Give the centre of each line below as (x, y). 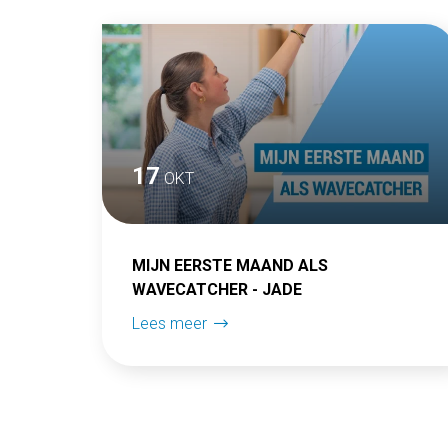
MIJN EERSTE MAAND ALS (230, 265)
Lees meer (171, 323)
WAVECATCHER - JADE (217, 289)
